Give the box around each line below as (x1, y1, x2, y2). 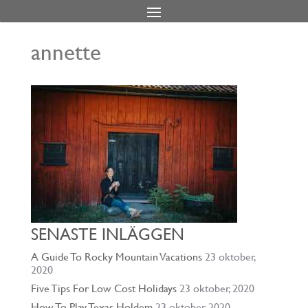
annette (30, 38, 101, 65)
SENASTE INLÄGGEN (30, 225, 184, 244)
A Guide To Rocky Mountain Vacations (30, 250, 202, 263)
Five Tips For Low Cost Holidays (30, 282, 177, 295)
